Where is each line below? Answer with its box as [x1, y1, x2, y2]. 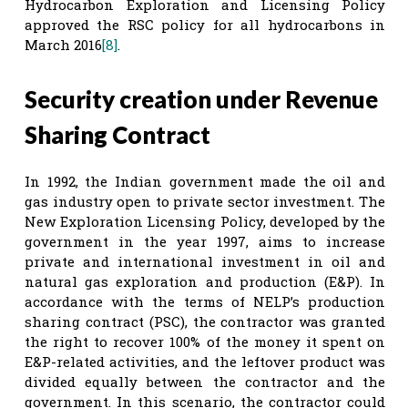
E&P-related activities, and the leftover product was [25, 352, 385, 371]
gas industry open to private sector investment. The [25, 191, 385, 210]
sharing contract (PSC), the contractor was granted [25, 311, 385, 331]
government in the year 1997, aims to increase [25, 231, 385, 250]
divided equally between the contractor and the [25, 372, 385, 391]
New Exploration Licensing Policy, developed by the [25, 211, 385, 230]
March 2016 [25, 35, 102, 54]
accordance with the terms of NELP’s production [25, 291, 385, 311]
